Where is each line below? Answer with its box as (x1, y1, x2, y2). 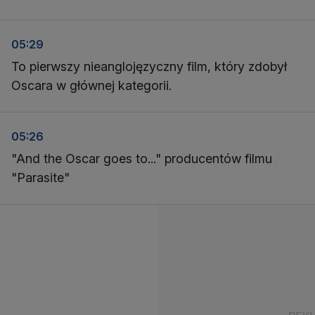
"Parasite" (11, 170, 70, 185)
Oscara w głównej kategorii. (11, 78, 172, 93)
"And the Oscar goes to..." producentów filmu (11, 151, 272, 166)
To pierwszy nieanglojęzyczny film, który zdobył (11, 59, 287, 74)
